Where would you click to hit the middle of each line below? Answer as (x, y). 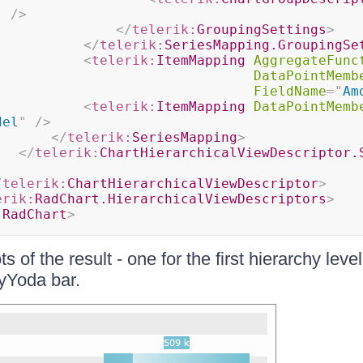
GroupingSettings (261, 30)
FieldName (290, 91)
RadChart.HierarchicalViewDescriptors (180, 199)
